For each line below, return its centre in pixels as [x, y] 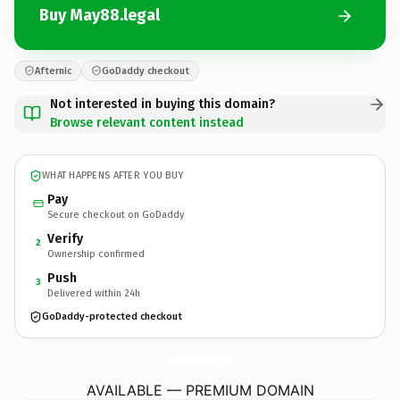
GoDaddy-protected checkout [112, 317]
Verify [65, 238]
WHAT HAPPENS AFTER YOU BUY [113, 175]
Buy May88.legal [100, 15]
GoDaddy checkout [146, 71]
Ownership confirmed [96, 254]
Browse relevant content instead [147, 122]
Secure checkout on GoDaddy [116, 214]
